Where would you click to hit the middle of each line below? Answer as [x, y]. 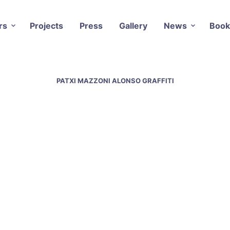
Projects [46, 25]
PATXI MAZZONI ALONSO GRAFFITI [115, 80]
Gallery [133, 25]
